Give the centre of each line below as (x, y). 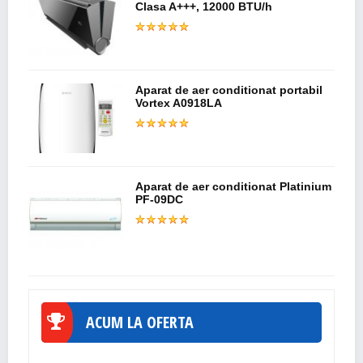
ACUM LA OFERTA (140, 322)
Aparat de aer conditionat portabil (229, 90)
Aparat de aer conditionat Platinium (234, 186)
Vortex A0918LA (179, 103)
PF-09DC (160, 199)
